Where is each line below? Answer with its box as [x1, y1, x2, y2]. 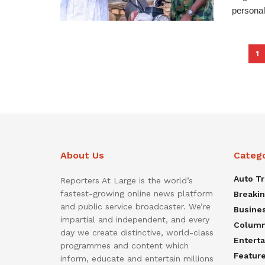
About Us [60, 150, 104, 161]
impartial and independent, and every [60, 215, 209, 225]
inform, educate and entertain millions [60, 254, 214, 264]
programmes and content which [60, 241, 189, 251]
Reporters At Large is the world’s [60, 176, 193, 186]
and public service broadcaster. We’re [60, 202, 211, 212]
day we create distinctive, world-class [60, 228, 214, 238]
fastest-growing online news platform [60, 189, 213, 199]
